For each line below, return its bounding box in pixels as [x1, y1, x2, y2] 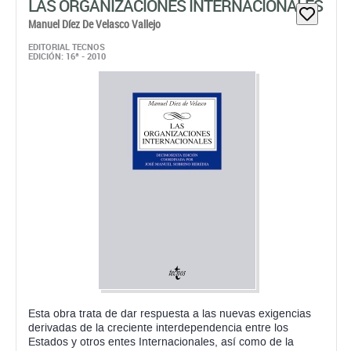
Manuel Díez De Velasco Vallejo [28, 16, 161, 31]
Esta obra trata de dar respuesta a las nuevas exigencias [28, 308, 311, 320]
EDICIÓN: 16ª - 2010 [28, 50, 106, 62]
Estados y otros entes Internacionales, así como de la [28, 336, 294, 348]
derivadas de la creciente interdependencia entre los [28, 322, 288, 334]
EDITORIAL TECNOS [28, 41, 105, 52]
